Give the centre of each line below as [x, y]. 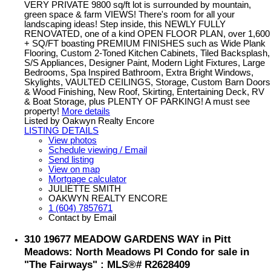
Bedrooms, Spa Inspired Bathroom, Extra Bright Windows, [139, 72]
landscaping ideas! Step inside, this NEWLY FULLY [125, 24]
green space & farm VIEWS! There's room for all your [129, 14]
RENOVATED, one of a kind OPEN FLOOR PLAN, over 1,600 [147, 34]
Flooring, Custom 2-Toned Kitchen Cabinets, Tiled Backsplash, [147, 53]
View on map [74, 169]
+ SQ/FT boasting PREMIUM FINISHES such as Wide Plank [145, 43]
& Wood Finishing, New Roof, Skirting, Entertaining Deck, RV [144, 92]
